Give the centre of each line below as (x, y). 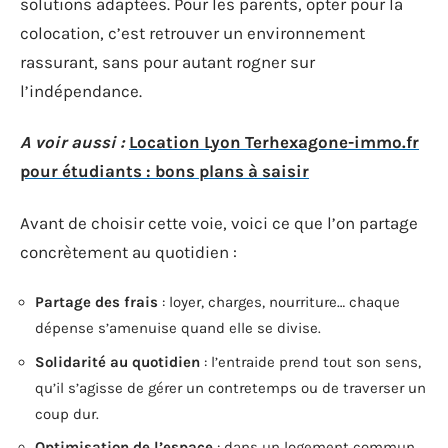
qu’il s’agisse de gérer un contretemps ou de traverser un (230, 387)
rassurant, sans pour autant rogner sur (167, 61)
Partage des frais (96, 302)
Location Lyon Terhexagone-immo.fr (274, 142)
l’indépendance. (81, 90)
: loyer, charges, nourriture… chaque (279, 302)
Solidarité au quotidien (117, 361)
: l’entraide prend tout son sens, (310, 361)
